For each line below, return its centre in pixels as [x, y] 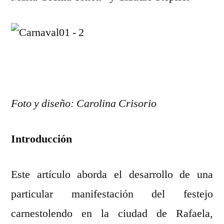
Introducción [41, 139]
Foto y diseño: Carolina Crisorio [84, 104]
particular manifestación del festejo [112, 194]
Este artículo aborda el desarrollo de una [112, 175]
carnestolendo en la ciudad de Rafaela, [112, 214]
